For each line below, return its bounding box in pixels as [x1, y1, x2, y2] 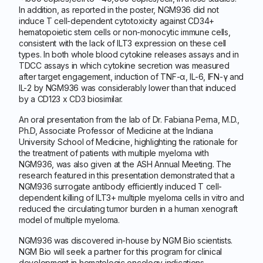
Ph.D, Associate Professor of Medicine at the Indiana [19, 126, 213, 136]
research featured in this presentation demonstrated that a [19, 170, 235, 180]
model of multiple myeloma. [19, 215, 120, 225]
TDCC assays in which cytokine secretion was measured [19, 60, 230, 70]
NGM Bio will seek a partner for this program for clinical [19, 247, 222, 257]
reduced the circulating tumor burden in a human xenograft [19, 204, 238, 214]
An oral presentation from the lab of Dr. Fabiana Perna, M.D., [19, 114, 240, 124]
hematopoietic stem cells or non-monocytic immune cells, [19, 27, 231, 37]
